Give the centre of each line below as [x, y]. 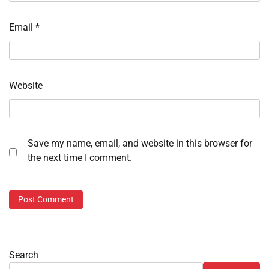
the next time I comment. [80, 157]
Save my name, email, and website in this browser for [140, 143]
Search [24, 255]
